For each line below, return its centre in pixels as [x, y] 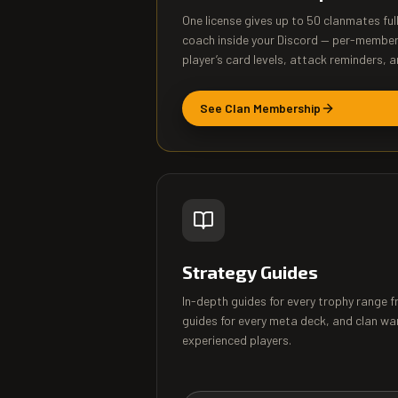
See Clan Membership [260, 108]
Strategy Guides [250, 272]
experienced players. [237, 340]
